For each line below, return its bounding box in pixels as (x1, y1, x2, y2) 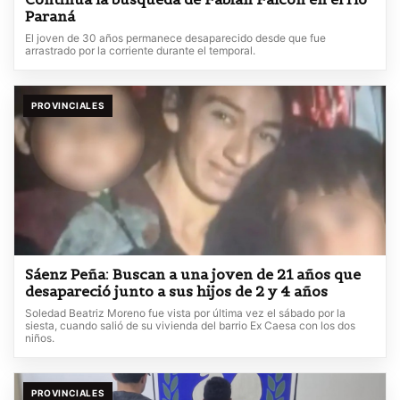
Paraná (25, 7, 75, 26)
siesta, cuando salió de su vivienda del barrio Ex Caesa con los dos (25, 319, 355, 333)
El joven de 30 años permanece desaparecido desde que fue (25, 31, 326, 46)
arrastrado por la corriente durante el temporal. (25, 44, 255, 58)
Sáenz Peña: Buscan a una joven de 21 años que (25, 265, 361, 284)
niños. (25, 331, 54, 346)
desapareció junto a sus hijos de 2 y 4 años (25, 282, 328, 301)
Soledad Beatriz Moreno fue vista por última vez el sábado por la (25, 306, 346, 321)
